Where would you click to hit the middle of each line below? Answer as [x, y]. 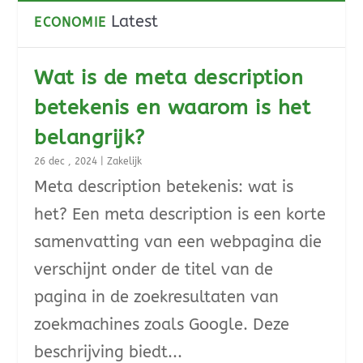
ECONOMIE [70, 22]
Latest [135, 21]
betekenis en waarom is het [173, 108]
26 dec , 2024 [66, 161]
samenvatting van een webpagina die [178, 242]
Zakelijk [125, 161]
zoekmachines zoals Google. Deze [162, 325]
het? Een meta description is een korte [180, 214]
